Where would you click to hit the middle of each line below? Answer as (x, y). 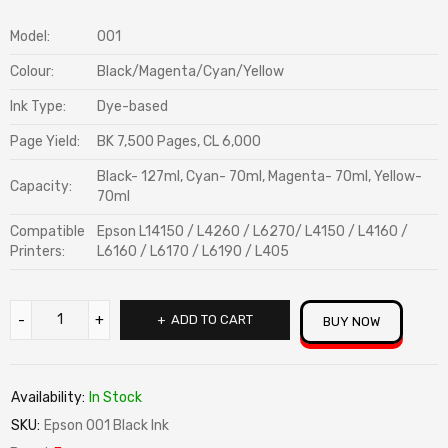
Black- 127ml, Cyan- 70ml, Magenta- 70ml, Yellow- (259, 176)
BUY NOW (351, 321)
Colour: (32, 71)
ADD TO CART (212, 319)
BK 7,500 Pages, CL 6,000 (179, 141)
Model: (30, 36)
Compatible (47, 231)
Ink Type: (38, 106)
